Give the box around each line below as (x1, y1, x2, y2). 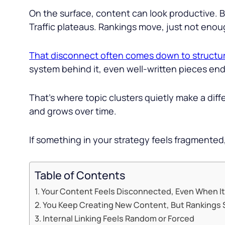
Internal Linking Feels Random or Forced (43, 212, 195, 224)
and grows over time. (29, 104, 117, 117)
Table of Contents (35, 167, 125, 182)
